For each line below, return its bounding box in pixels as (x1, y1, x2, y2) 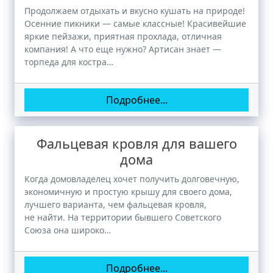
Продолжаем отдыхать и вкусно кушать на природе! (24, 5, 245, 16)
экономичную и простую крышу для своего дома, (24, 186, 232, 197)
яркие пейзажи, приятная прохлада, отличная (24, 30, 222, 42)
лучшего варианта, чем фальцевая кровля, (24, 199, 207, 210)
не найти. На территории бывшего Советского (24, 211, 221, 223)
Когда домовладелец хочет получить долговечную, (24, 173, 239, 185)
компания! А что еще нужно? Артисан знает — (24, 43, 221, 55)
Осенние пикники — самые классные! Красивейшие (24, 18, 246, 29)
